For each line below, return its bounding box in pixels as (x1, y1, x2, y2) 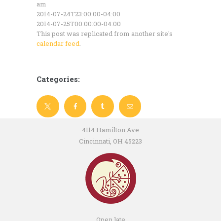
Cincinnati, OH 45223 (79, 136, 142, 146)
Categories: (37, 74, 80, 84)
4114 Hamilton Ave (82, 125, 139, 134)
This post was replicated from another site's (37, 29, 173, 38)
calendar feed (37, 38, 79, 48)
